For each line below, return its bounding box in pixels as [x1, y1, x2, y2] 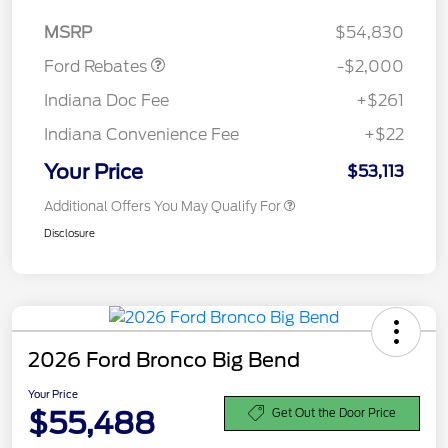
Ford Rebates [44, 57, 151, 77]
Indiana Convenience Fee [44, 125, 239, 145]
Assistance [53, 4, 119, 20]
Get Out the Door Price [272, 405, 396, 420]
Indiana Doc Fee [44, 91, 169, 111]
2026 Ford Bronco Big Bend [28, 348, 300, 373]
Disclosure [44, 227, 95, 240]
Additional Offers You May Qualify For [44, 199, 281, 215]
